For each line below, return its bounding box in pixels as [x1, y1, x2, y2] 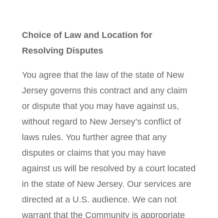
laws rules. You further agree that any [21, 132, 166, 142]
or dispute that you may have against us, [21, 101, 179, 111]
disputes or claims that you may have [21, 148, 166, 158]
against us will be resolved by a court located [21, 163, 196, 173]
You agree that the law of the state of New [21, 70, 184, 80]
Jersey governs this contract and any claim [21, 86, 187, 95]
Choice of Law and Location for [21, 30, 152, 40]
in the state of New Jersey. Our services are [21, 179, 191, 189]
